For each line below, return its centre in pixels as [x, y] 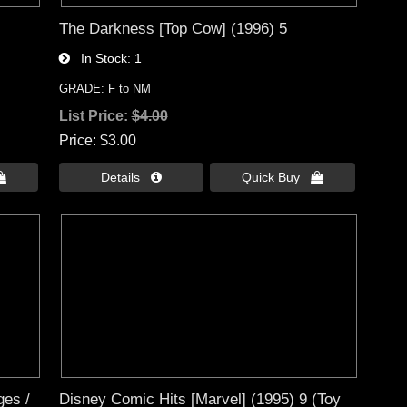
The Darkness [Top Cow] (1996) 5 [173, 29]
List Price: [95, 116]
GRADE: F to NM [104, 89]
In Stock [98, 59]
